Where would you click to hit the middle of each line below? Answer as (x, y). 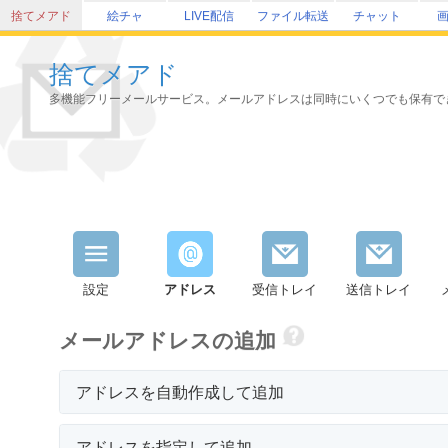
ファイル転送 (293, 15)
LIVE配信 (209, 15)
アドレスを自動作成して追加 (180, 392)
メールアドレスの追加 (170, 340)
